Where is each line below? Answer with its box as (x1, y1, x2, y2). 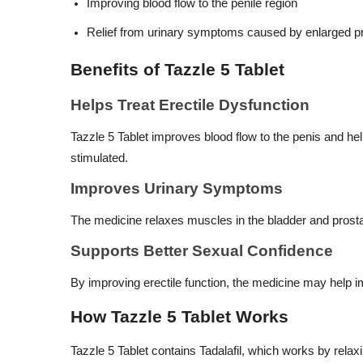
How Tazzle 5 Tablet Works (70, 307, 288, 327)
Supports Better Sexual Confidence (70, 242, 333, 259)
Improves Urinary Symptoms (70, 180, 283, 197)
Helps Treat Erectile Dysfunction (70, 96, 310, 113)
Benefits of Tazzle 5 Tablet (70, 60, 284, 79)
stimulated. (70, 152, 128, 164)
